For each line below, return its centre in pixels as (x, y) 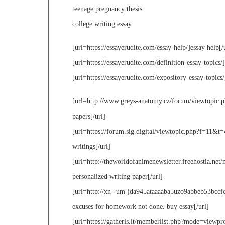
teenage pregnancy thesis (107, 9)
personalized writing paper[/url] (118, 177)
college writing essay (102, 24)
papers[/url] (89, 117)
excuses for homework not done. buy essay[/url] (141, 207)
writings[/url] (91, 147)
